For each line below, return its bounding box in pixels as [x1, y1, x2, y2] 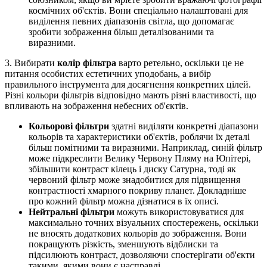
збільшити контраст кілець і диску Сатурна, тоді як [29, 163, 236, 174]
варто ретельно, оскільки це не [116, 57, 244, 68]
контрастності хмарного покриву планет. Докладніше [29, 185, 246, 195]
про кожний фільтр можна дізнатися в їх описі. [29, 195, 219, 206]
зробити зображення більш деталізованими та [29, 26, 214, 37]
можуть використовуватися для [114, 206, 244, 217]
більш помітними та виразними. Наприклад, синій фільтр [29, 142, 262, 153]
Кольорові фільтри [29, 120, 109, 131]
